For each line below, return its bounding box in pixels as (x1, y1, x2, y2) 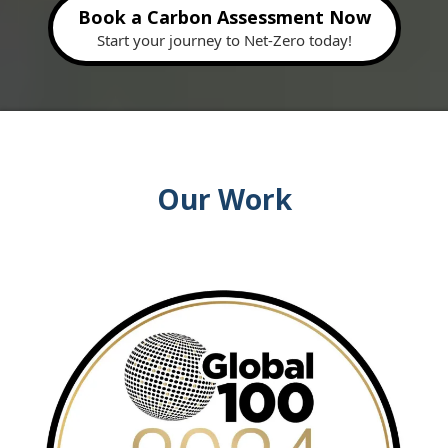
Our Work (156, 180, 292, 219)
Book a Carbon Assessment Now (77, 5, 371, 30)
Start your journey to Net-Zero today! (96, 30, 352, 51)
